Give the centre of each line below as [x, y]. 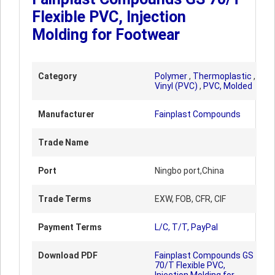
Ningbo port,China [189, 171]
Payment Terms [70, 227]
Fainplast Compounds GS [204, 255]
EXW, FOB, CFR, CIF [190, 199]
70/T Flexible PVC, [190, 265]
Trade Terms [65, 199]
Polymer [171, 76]
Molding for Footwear [106, 35]
